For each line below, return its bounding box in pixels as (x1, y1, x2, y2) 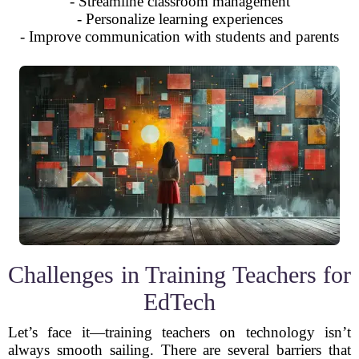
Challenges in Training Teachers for (8, 261, 351, 288)
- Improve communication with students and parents (20, 28, 339, 45)
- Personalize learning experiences (76, 10, 283, 27)
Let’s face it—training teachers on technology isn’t (8, 324, 351, 341)
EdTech (143, 288, 216, 315)
